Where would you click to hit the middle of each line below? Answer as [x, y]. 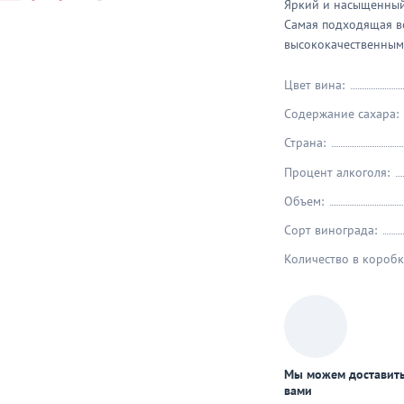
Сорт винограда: [332, 230]
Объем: [306, 202]
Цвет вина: [316, 85]
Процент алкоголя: [339, 173]
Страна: [307, 143]
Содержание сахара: [343, 114]
